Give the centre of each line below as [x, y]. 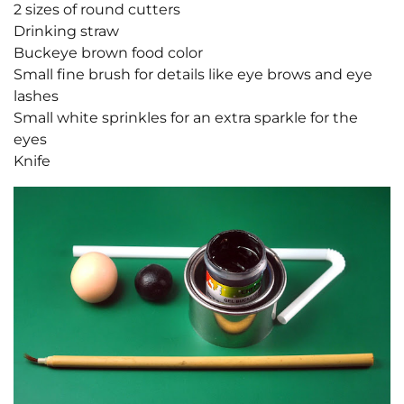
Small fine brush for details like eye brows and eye [193, 74]
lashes [36, 96]
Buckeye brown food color [108, 52]
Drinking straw [66, 31]
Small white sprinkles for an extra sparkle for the [186, 117]
